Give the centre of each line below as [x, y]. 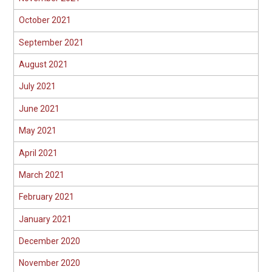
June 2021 [39, 108]
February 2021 [46, 197]
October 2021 [45, 20]
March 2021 [41, 175]
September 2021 [51, 42]
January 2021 [45, 219]
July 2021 [37, 87]
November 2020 [49, 263]
